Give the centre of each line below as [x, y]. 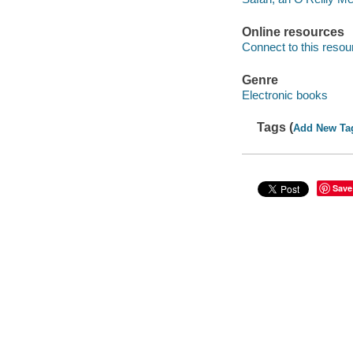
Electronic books [284, 95]
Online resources [293, 32]
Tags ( [275, 128]
